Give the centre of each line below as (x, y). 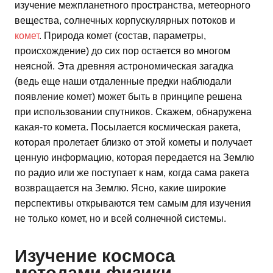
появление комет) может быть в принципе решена (128, 97)
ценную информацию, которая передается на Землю (134, 158)
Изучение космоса (95, 256)
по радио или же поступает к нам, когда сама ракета (132, 173)
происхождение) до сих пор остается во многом (122, 51)
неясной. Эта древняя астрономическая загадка (124, 66)
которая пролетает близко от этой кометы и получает (133, 143)
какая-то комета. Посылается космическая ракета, (128, 127)
